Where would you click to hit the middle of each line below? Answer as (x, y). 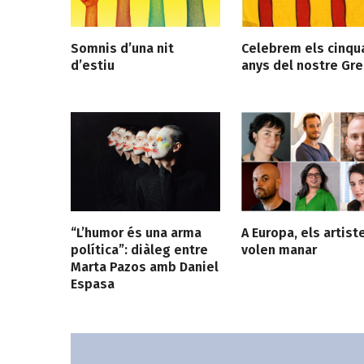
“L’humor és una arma (136, 233)
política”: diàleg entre (139, 250)
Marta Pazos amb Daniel (145, 267)
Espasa (93, 284)
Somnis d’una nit (122, 48)
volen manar (279, 250)
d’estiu (93, 65)
